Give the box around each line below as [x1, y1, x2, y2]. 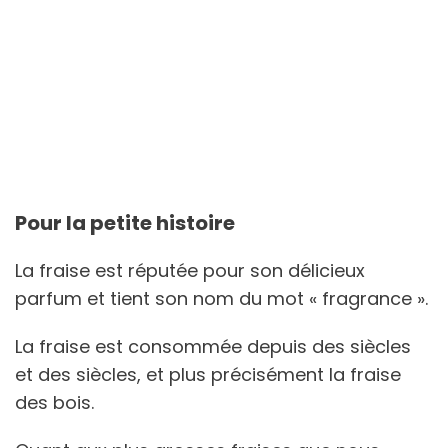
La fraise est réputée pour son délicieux [15, 257, 365, 283]
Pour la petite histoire [15, 208, 235, 237]
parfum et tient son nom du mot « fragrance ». [15, 285, 433, 311]
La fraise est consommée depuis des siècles [15, 333, 411, 359]
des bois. [15, 389, 99, 415]
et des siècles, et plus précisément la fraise [15, 361, 401, 387]
